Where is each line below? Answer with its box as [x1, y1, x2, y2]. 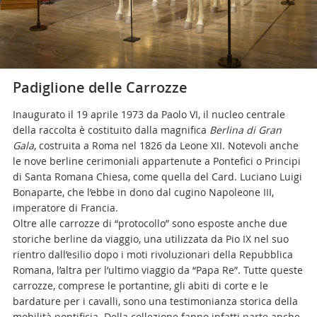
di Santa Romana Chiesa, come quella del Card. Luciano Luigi [12, 170, 302, 183]
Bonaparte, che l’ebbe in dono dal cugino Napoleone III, [12, 185, 274, 199]
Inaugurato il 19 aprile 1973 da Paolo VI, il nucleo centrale [12, 108, 285, 121]
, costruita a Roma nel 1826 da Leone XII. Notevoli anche [33, 139, 299, 152]
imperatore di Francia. [12, 201, 118, 214]
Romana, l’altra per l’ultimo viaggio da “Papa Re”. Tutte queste [12, 263, 303, 277]
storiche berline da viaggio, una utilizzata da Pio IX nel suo [12, 232, 289, 246]
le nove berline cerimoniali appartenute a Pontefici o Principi [12, 154, 301, 168]
